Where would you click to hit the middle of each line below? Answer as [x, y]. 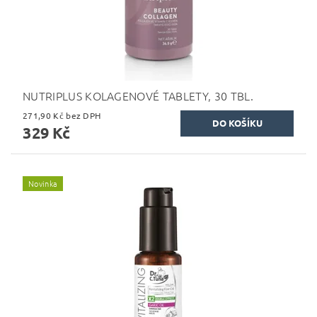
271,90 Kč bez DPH [83, 115]
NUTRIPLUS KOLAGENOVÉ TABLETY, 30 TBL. [138, 95]
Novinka [43, 183]
